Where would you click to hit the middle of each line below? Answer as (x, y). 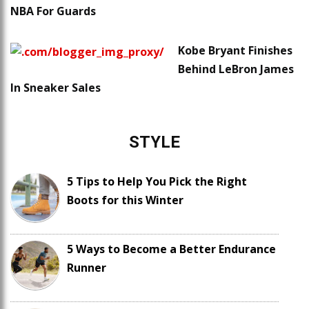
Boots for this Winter (125, 200)
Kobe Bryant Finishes (235, 51)
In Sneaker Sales (56, 88)
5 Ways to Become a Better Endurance (171, 249)
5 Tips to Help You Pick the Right (157, 182)
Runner (87, 268)
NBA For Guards (53, 11)
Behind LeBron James (236, 69)
